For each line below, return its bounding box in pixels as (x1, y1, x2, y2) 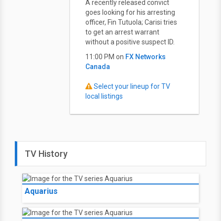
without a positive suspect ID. (85, 38, 175, 46)
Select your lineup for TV (94, 82, 170, 90)
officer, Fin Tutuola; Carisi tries (85, 18, 177, 26)
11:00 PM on (85, 53, 125, 61)
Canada (85, 63, 110, 71)
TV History (25, 148, 68, 159)
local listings (85, 92, 123, 100)
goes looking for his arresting (85, 8, 175, 16)
